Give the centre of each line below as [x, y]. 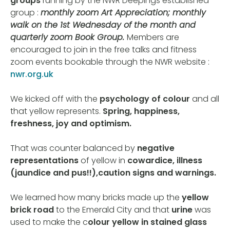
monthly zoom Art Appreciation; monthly [123, 13]
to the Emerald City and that [114, 210]
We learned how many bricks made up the [96, 198]
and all [205, 99]
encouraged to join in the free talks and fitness [103, 50]
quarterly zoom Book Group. [69, 37]
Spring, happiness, [141, 111]
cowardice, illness [165, 161]
